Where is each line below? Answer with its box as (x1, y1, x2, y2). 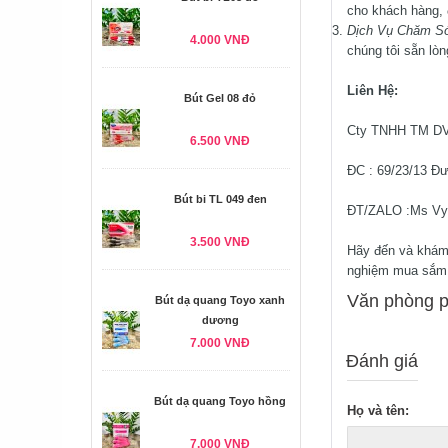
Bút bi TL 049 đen (173, 193, 267, 205)
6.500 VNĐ (190, 134, 250, 148)
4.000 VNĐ (190, 33, 250, 47)
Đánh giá (346, 351, 418, 371)
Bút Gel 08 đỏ (184, 92, 256, 104)
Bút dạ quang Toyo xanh (155, 294, 285, 306)
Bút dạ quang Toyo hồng (154, 395, 286, 407)
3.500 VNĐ (190, 235, 250, 249)
